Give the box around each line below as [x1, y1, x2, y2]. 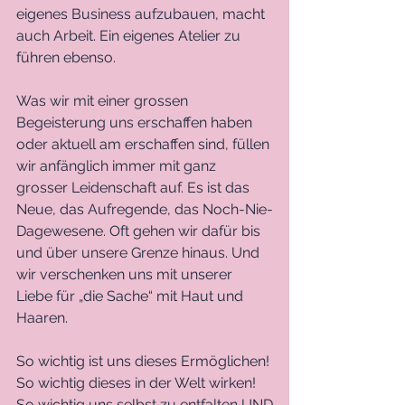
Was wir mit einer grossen [16, 91, 192, 109]
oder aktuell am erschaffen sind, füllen [16, 135, 273, 153]
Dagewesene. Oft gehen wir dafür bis [16, 221, 264, 240]
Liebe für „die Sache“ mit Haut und [16, 287, 247, 305]
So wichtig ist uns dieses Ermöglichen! [16, 352, 269, 370]
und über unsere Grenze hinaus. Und [16, 243, 263, 261]
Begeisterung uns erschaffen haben [16, 113, 256, 131]
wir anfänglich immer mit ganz [16, 156, 220, 174]
